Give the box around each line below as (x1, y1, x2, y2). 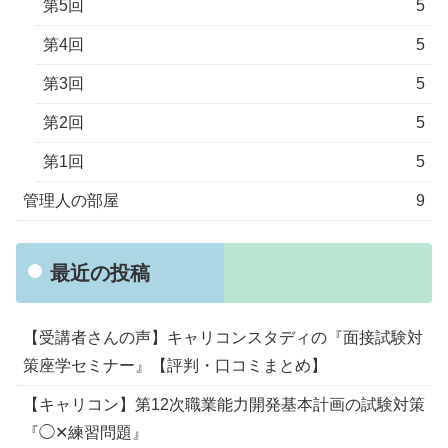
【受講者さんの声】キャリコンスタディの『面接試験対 (23, 329, 423, 347)
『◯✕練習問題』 (23, 424, 148, 442)
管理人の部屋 (23, 192, 119, 210)
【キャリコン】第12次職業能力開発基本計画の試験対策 (23, 396, 425, 414)
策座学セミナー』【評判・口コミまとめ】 (23, 357, 327, 375)
